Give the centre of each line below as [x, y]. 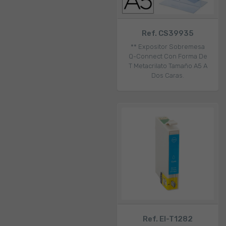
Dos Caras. [168, 76]
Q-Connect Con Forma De [168, 56]
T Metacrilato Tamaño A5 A [168, 66]
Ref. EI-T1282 [168, 219]
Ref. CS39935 [168, 34]
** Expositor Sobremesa [168, 47]
